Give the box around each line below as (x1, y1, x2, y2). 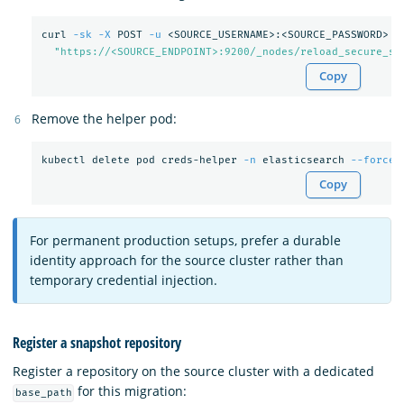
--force (350, 154, 395, 167)
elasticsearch (255, 154, 351, 167)
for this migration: (74, 382, 188, 400)
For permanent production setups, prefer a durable (30, 231, 341, 249)
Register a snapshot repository (13, 333, 181, 353)
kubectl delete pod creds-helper (41, 154, 243, 167)
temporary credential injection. (30, 271, 217, 289)
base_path (14, 387, 72, 399)
